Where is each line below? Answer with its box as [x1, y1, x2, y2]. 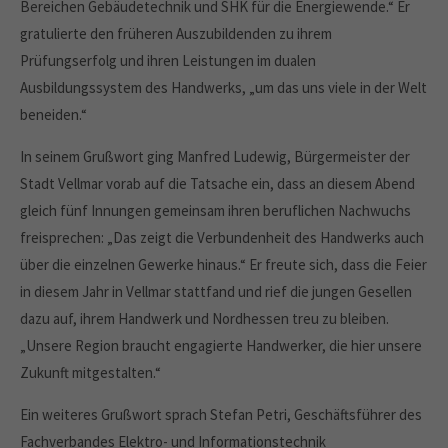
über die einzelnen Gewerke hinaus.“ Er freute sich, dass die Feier [20, 255, 427, 274]
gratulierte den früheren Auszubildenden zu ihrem [20, 24, 332, 43]
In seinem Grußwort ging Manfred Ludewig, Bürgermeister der [20, 147, 410, 166]
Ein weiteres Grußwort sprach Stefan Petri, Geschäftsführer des [20, 405, 422, 424]
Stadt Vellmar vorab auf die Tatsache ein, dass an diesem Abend [20, 174, 415, 193]
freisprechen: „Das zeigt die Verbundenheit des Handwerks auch [20, 228, 424, 247]
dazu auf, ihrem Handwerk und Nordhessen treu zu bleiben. [20, 309, 389, 328]
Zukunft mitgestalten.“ [20, 363, 161, 382]
